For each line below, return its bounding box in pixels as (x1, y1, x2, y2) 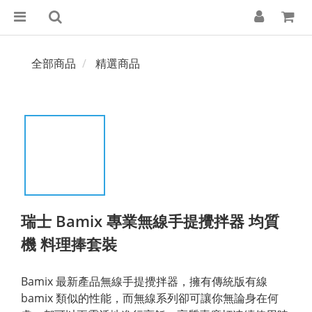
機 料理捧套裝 (21, 233, 117, 254)
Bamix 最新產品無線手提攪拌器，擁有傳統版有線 (21, 274, 270, 289)
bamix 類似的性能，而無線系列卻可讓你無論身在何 (21, 290, 279, 306)
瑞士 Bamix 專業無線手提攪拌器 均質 (21, 210, 279, 231)
